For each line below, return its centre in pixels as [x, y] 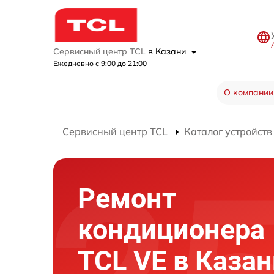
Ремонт [127, 198]
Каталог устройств [228, 131]
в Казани [168, 51]
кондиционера [171, 230]
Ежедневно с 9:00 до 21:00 [100, 63]
